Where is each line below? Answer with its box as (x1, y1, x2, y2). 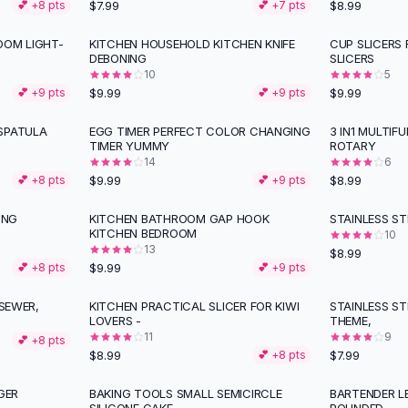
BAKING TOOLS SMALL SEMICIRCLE (89, 386, 282, 401)
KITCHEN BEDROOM (89, 226, 198, 240)
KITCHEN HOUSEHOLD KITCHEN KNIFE (89, 36, 295, 51)
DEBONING (89, 51, 147, 66)
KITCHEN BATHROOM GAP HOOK (89, 211, 270, 226)
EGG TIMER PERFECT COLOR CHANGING (89, 124, 311, 138)
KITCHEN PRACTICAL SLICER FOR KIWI (89, 299, 300, 313)
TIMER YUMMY (89, 138, 170, 153)
